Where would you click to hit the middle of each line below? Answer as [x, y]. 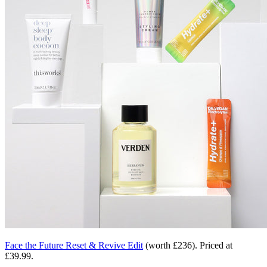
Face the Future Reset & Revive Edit [74, 245]
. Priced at [214, 245]
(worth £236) [169, 245]
